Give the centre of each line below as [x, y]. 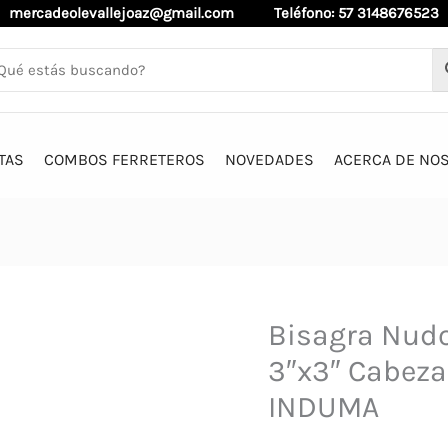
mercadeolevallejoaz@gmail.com [141, 13]
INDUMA [323, 407]
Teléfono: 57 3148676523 [356, 13]
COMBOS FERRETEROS [124, 160]
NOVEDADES [269, 160]
